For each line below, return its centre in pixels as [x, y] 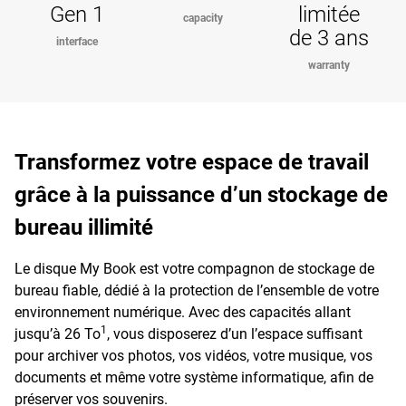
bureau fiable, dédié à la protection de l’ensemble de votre [197, 290]
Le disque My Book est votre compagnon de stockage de [194, 269]
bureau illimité [84, 227]
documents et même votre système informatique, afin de [194, 377]
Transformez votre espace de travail [192, 162]
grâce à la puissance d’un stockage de [201, 195]
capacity [203, 18]
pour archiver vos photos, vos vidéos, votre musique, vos [193, 356]
